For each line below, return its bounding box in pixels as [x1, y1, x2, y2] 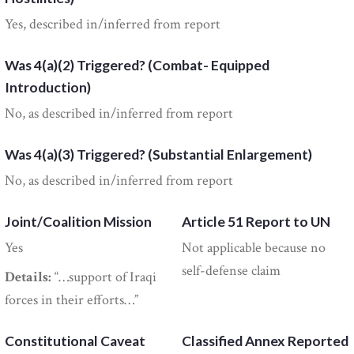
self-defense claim [182, 262, 281, 281]
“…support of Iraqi [51, 268, 157, 287]
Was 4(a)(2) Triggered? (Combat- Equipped [5, 57, 270, 74]
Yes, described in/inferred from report [5, 15, 221, 34]
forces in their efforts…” [5, 291, 139, 310]
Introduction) [5, 79, 92, 96]
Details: [5, 268, 52, 287]
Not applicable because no [182, 239, 326, 258]
